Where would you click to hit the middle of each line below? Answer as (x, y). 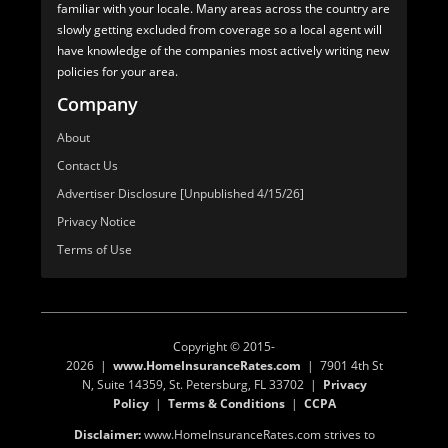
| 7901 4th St (341, 366)
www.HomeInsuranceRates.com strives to (257, 435)
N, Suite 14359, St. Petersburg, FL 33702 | (202, 385)
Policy (130, 404)
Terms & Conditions (226, 404)
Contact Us (88, 166)
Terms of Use (95, 250)
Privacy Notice (97, 222)
